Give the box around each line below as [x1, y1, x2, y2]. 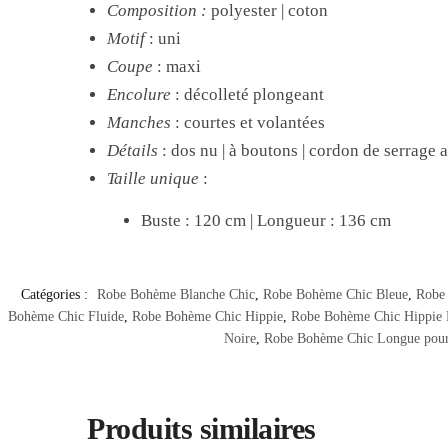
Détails [107, 141, 159, 161]
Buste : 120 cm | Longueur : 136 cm [141, 211, 392, 231]
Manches [107, 113, 172, 133]
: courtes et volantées [175, 113, 326, 133]
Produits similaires [87, 412, 316, 446]
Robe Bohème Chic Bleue [263, 287, 408, 303]
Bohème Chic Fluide [8, 309, 124, 325]
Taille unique [107, 169, 200, 189]
